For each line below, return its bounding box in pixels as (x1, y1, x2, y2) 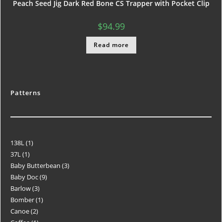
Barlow (10, 183, 31, 193)
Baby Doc (10, 172, 38, 181)
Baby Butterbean (10, 161, 60, 170)
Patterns (10, 88, 41, 97)
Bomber (10, 195, 34, 204)
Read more (93, 41, 129, 50)
